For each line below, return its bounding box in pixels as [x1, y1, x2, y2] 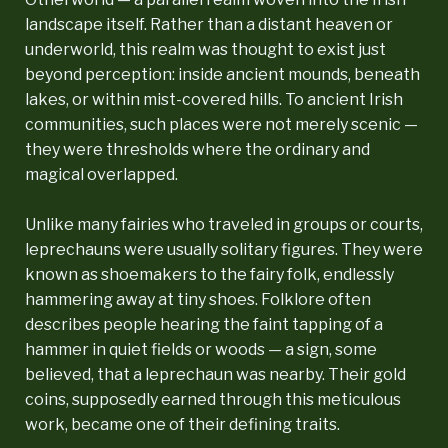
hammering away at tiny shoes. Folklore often [25, 289, 371, 309]
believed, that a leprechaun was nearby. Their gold [25, 364, 406, 384]
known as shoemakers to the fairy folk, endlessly [25, 264, 394, 284]
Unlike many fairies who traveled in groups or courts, [25, 214, 423, 234]
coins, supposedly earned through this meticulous [25, 389, 401, 409]
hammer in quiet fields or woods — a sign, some [25, 339, 377, 359]
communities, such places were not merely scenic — [25, 114, 418, 134]
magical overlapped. [25, 164, 178, 184]
